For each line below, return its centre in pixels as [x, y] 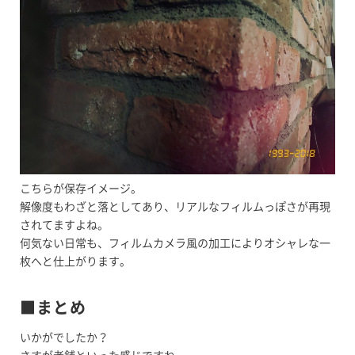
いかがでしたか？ [64, 337]
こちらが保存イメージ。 [81, 188]
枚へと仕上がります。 [75, 261]
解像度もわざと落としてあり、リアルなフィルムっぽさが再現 [175, 206]
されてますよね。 [64, 225]
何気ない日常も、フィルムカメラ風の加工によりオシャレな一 [175, 243]
